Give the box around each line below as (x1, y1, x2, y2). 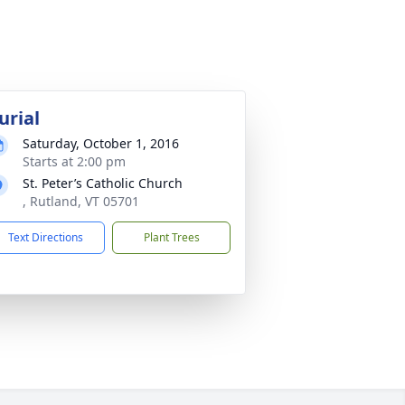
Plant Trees (143, 230, 200, 245)
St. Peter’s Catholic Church (23, 174, 183, 192)
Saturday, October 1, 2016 (23, 135, 179, 152)
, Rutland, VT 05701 (23, 193, 139, 210)
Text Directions (8, 230, 83, 245)
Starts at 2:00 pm (23, 153, 126, 170)
